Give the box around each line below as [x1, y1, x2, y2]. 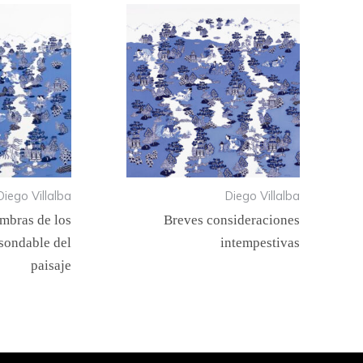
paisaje [31, 257, 71, 273]
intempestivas [220, 234, 300, 250]
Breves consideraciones [164, 211, 300, 228]
